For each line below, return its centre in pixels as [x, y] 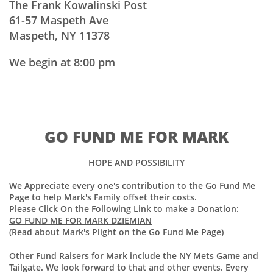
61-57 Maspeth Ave [59, 20]
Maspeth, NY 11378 [59, 35]
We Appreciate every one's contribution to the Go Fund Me [132, 186]
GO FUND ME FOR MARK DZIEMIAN [80, 220]
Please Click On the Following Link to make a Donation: [124, 209]
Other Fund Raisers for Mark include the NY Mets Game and [134, 256]
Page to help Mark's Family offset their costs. [104, 197]
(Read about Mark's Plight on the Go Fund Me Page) [116, 232]
